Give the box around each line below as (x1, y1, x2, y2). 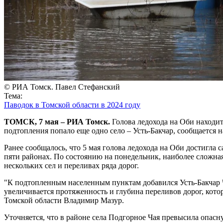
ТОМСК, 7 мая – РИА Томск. (4, 117, 110, 126)
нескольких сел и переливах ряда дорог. (4, 161, 139, 170)
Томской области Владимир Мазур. (4, 196, 124, 205)
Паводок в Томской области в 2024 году (4, 100, 140, 109)
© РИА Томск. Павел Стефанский (4, 82, 120, 91)
